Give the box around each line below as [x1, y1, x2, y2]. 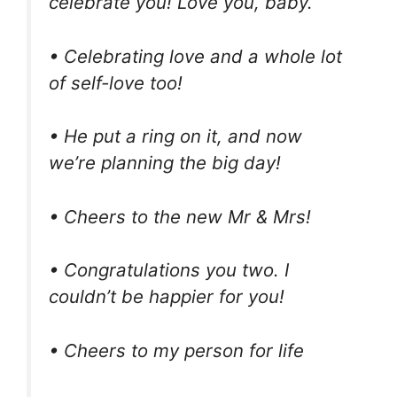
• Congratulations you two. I [49, 259, 289, 282]
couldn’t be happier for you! [49, 285, 284, 308]
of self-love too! [49, 71, 183, 94]
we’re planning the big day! [49, 152, 281, 175]
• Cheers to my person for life [49, 339, 304, 362]
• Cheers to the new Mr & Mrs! [49, 205, 311, 228]
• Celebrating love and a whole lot [49, 44, 342, 67]
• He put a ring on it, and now [49, 125, 302, 148]
